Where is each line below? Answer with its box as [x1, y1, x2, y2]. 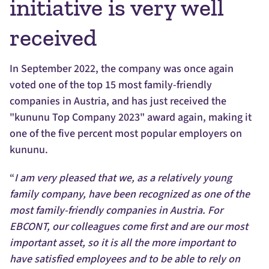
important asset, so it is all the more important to [10, 235, 236, 251]
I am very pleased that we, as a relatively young [14, 171, 232, 186]
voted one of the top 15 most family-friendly [10, 77, 212, 93]
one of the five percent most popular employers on [10, 126, 242, 142]
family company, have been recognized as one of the [10, 187, 250, 202]
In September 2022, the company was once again [10, 61, 234, 77]
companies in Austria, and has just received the [10, 94, 226, 109]
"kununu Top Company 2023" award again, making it [10, 110, 252, 125]
